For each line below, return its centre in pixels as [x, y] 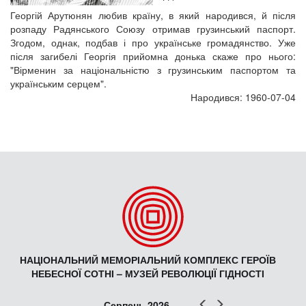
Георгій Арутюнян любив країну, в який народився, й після [153, 15]
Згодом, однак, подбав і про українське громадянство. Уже [153, 42]
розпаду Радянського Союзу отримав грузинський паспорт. [153, 29]
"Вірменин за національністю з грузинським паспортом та [153, 70]
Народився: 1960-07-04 [243, 97]
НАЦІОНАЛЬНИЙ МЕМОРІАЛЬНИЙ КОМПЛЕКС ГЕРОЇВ [148, 260]
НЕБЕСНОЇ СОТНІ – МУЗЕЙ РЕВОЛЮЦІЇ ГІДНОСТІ [148, 273]
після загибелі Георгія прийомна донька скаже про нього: [153, 56]
